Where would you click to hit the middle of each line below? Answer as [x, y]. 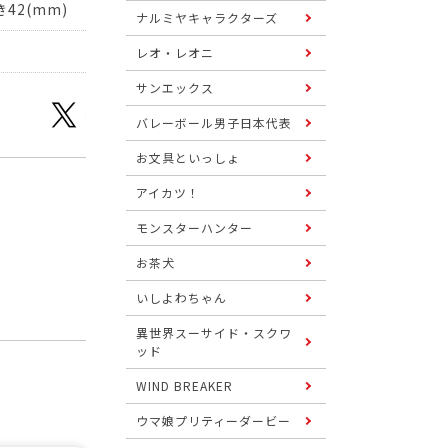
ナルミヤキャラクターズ [207, 17]
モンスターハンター [194, 227]
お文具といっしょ [188, 157]
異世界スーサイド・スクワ [214, 332]
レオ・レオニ [175, 52]
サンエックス [175, 87]
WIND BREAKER [184, 385]
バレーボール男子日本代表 [214, 122]
